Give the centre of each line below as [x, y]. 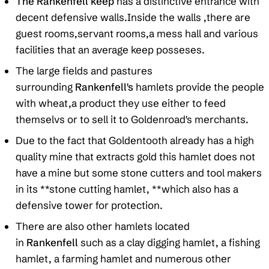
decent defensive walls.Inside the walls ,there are [133, 17]
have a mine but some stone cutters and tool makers [138, 173]
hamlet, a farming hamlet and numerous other [123, 259]
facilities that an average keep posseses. [110, 50]
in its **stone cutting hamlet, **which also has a [127, 189]
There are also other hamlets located [102, 226]
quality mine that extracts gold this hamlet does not [135, 157]
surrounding [45, 87]
